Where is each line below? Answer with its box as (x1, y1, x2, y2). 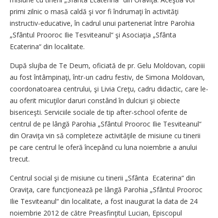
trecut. (10, 154, 30, 163)
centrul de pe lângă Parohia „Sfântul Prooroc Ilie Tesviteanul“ (10, 119, 201, 128)
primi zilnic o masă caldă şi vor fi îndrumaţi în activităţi (10, 7, 179, 16)
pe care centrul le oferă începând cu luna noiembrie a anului (10, 143, 197, 152)
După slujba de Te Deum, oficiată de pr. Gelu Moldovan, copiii (10, 61, 205, 70)
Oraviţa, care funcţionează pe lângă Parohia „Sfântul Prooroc (10, 185, 202, 194)
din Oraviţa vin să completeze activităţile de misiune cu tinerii (10, 131, 200, 140)
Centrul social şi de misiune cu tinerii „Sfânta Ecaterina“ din (10, 173, 195, 182)
